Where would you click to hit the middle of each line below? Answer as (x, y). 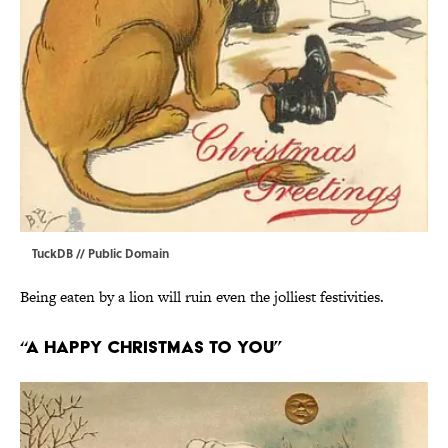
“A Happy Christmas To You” (151, 347)
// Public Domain (121, 253)
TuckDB (52, 253)
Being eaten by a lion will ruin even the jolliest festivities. (202, 297)
